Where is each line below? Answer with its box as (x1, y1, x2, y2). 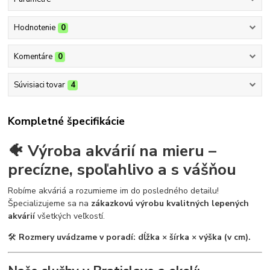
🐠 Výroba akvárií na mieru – (8, 140, 217, 162)
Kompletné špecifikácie (8, 114, 125, 129)
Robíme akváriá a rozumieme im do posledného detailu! (8, 184, 219, 196)
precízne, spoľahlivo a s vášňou (8, 159, 237, 181)
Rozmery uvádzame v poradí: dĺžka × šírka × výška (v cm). (19, 231, 251, 243)
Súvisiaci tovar (13, 79, 65, 90)
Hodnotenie (13, 22, 55, 34)
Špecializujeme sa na (8, 197, 92, 209)
